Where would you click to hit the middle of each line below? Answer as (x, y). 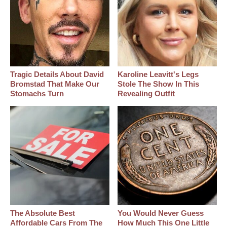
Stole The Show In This (159, 84)
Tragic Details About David (57, 74)
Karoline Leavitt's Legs (158, 74)
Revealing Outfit (146, 93)
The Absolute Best (43, 213)
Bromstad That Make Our (55, 84)
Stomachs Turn (37, 93)
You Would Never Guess (161, 213)
